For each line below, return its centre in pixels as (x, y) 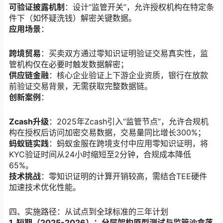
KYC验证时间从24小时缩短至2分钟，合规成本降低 (100, 154)
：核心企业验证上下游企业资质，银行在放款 (128, 75)
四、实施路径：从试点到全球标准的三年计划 (89, 212)
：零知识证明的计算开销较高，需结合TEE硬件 (124, 176)
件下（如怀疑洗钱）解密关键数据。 (73, 18)
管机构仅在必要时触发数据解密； (69, 64)
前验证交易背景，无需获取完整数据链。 (81, 86)
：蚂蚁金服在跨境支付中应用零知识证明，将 (128, 143)
